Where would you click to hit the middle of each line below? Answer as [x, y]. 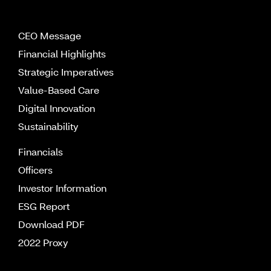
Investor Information [62, 190]
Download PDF [51, 226]
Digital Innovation [57, 110]
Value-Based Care [59, 92]
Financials [41, 153]
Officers [35, 171]
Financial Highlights [62, 55]
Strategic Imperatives [66, 73]
